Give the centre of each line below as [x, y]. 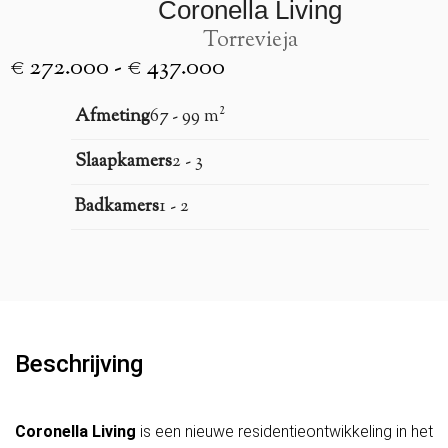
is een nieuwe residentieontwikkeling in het [284, 431]
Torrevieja [250, 41]
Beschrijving [79, 364]
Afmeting [112, 117]
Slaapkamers [123, 162]
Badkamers [117, 207]
